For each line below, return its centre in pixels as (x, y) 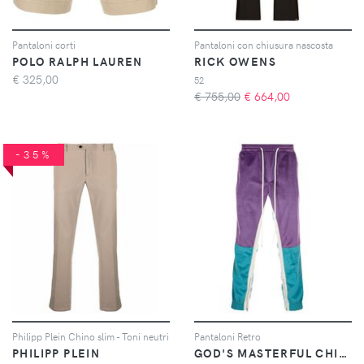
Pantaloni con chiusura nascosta (264, 44)
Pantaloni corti (44, 44)
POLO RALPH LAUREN (78, 61)
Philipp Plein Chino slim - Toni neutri (91, 336)
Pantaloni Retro (227, 336)
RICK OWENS (235, 61)
